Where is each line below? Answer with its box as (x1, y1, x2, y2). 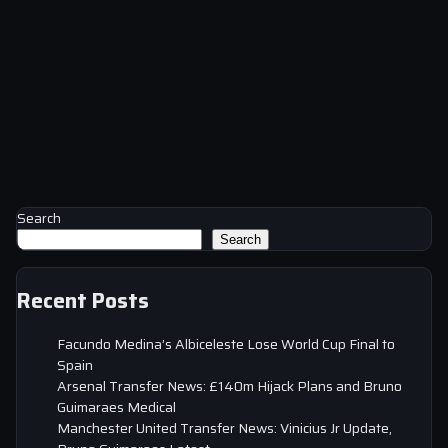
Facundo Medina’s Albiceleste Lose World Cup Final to (57, 332, 395, 355)
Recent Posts (17, 284, 149, 318)
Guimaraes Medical (57, 395, 176, 418)
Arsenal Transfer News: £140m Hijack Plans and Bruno (57, 374, 402, 397)
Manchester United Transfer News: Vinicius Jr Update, (57, 416, 392, 439)
